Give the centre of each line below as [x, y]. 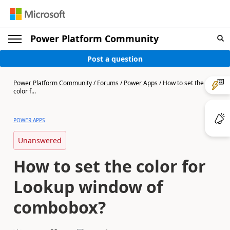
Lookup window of [88, 187]
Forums [108, 83]
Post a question [115, 59]
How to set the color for [110, 166]
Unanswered [40, 140]
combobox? [60, 207]
